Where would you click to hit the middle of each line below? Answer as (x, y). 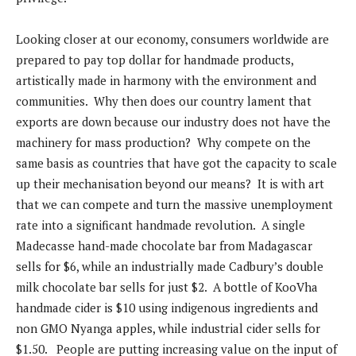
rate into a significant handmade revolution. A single (161, 225)
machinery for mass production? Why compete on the (163, 143)
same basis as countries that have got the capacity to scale (176, 163)
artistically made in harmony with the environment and (166, 81)
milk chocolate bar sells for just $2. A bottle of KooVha (167, 287)
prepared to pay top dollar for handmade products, (155, 60)
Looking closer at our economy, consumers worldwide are (172, 39)
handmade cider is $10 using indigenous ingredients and (167, 308)
